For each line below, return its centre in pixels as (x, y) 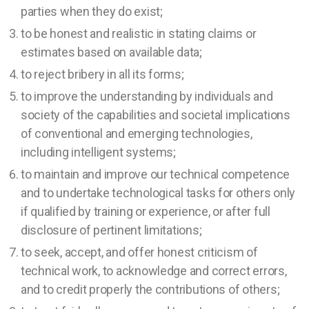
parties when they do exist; (92, 12)
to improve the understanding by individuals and (147, 97)
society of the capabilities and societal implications (156, 115)
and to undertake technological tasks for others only (158, 193)
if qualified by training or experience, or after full (146, 212)
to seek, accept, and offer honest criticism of (139, 252)
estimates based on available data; (114, 52)
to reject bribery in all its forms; (105, 74)
